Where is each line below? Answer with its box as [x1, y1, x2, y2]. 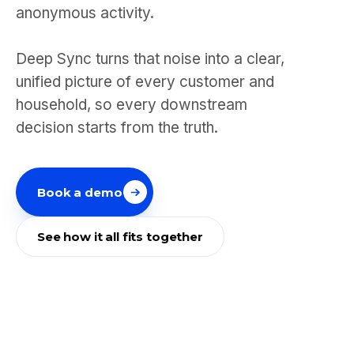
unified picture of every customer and [16, 73, 274, 91]
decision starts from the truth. [16, 119, 218, 137]
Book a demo [37, 184, 122, 200]
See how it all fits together [37, 229, 203, 244]
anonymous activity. [16, 4, 154, 22]
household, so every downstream [16, 96, 247, 114]
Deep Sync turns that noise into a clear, [16, 50, 284, 68]
